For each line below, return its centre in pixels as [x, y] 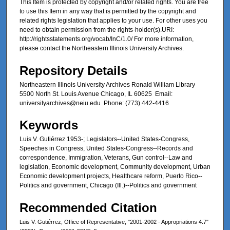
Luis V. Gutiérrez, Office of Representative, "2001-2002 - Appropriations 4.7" [114, 222]
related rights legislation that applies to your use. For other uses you [113, 21]
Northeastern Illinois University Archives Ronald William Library [107, 84]
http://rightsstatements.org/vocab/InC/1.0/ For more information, [107, 39]
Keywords [49, 125]
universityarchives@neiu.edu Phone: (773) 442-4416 [94, 103]
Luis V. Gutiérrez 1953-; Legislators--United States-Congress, [104, 139]
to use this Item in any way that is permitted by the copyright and [108, 12]
